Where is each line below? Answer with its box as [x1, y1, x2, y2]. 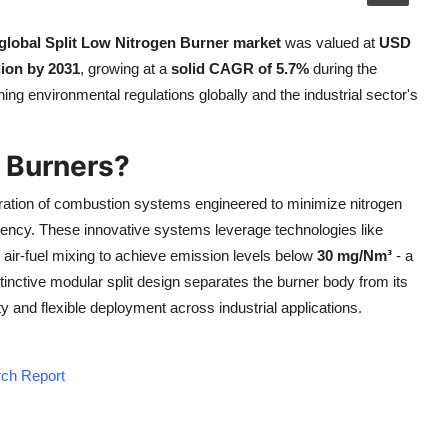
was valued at [281, 34, 379, 51]
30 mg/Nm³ [317, 247, 392, 264]
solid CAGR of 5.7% [171, 60, 309, 77]
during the [309, 60, 377, 77]
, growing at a [80, 60, 171, 77]
